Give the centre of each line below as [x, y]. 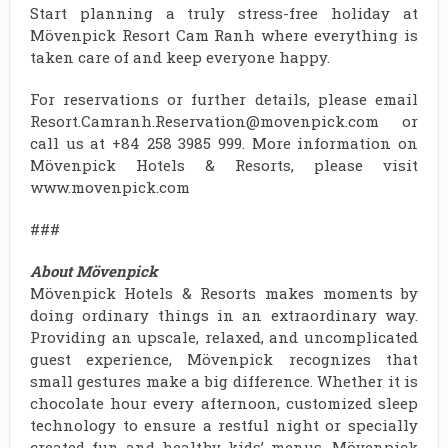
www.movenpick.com [109, 187]
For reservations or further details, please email [224, 99]
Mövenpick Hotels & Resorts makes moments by [224, 293]
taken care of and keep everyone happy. [179, 57]
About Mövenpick [93, 271]
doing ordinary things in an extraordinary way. [224, 315]
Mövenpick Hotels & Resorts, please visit [224, 165]
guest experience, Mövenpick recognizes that [224, 359]
